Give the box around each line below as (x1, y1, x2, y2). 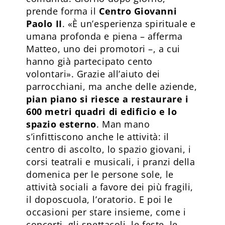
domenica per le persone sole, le (26, 168, 174, 180)
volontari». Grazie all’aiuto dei (26, 67, 160, 80)
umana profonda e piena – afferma (26, 30, 183, 42)
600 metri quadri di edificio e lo (26, 105, 177, 118)
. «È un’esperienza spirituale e (62, 17, 196, 30)
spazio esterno (26, 118, 96, 130)
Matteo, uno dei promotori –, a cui (26, 42, 180, 55)
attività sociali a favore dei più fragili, (26, 180, 194, 193)
